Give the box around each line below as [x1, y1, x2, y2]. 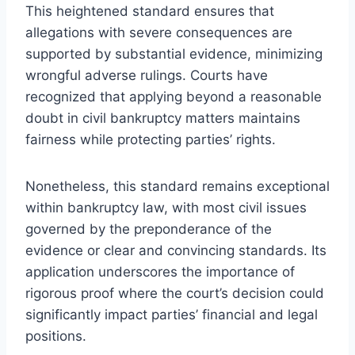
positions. [25, 327, 86, 344]
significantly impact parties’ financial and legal [25, 306, 318, 323]
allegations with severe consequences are [25, 24, 292, 40]
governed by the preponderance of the [25, 220, 272, 237]
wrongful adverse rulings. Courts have [25, 67, 268, 83]
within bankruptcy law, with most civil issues [25, 199, 307, 216]
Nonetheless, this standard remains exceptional [25, 177, 330, 194]
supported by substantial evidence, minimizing [25, 45, 323, 62]
